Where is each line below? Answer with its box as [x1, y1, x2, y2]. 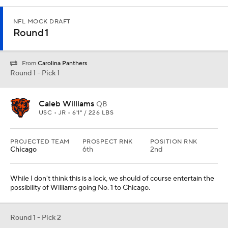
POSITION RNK [150, 138, 197, 146]
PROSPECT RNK [82, 138, 133, 146]
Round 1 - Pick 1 [10, 69, 60, 78]
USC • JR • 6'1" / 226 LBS [39, 109, 113, 117]
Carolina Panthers [38, 60, 87, 67]
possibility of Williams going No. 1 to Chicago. [10, 183, 150, 193]
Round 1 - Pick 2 [10, 213, 61, 222]
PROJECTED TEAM [10, 138, 70, 146]
